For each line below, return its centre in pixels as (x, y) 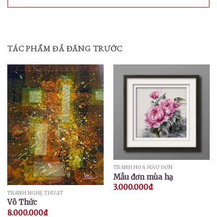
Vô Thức (22, 202)
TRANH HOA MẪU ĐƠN (143, 168)
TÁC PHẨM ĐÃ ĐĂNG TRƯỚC (65, 49)
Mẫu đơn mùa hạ (143, 177)
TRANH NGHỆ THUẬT (35, 193)
